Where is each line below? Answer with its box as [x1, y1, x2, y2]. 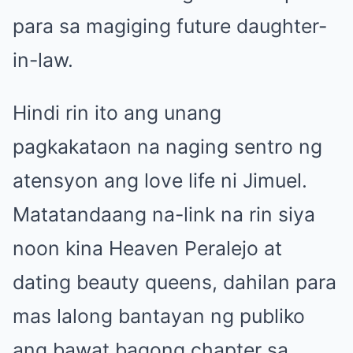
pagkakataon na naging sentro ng [13, 134, 322, 158]
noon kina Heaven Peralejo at [13, 236, 282, 260]
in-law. [13, 47, 73, 72]
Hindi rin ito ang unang [13, 100, 221, 124]
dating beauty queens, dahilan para [13, 269, 336, 294]
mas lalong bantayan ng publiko [13, 303, 305, 328]
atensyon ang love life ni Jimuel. [13, 168, 307, 192]
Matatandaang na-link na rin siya [13, 202, 315, 226]
